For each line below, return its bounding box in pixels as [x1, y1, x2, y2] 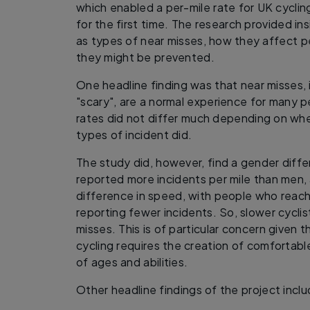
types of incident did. [76, 127, 192, 142]
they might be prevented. [76, 49, 215, 64]
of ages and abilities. [76, 254, 188, 269]
